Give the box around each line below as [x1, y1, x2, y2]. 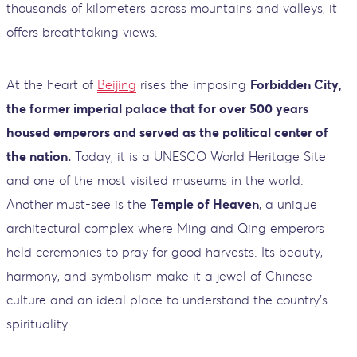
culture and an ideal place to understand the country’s [6, 291, 328, 308]
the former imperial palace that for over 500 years [6, 100, 308, 116]
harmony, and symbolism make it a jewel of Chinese [6, 267, 312, 284]
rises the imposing [136, 76, 250, 92]
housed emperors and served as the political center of [6, 124, 328, 140]
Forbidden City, [250, 76, 342, 92]
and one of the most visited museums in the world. [6, 171, 304, 188]
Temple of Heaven [151, 195, 259, 212]
